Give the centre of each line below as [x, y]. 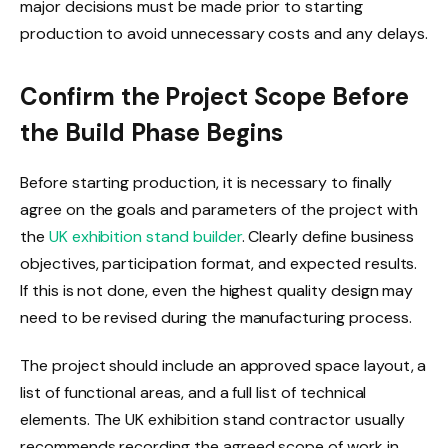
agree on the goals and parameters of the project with [219, 210]
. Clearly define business [328, 237]
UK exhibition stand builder [145, 237]
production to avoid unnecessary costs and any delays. [224, 33]
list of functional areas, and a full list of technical [193, 392]
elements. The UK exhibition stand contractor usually [212, 419]
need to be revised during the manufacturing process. [216, 318]
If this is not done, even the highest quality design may [217, 291]
